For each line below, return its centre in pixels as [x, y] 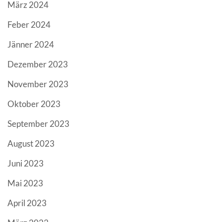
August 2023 [31, 144]
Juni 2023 [26, 164]
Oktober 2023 [34, 104]
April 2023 [27, 203]
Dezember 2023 [38, 64]
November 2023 [38, 84]
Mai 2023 [25, 183]
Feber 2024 [29, 25]
